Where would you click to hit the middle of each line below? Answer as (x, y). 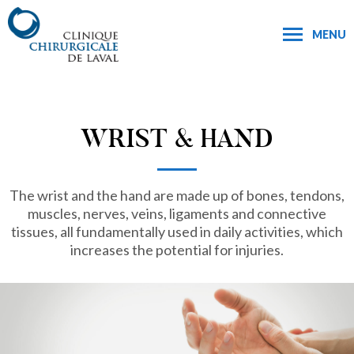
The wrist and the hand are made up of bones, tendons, (177, 195)
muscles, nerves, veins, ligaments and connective (177, 213)
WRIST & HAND (177, 139)
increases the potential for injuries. (177, 250)
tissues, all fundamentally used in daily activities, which (177, 232)
